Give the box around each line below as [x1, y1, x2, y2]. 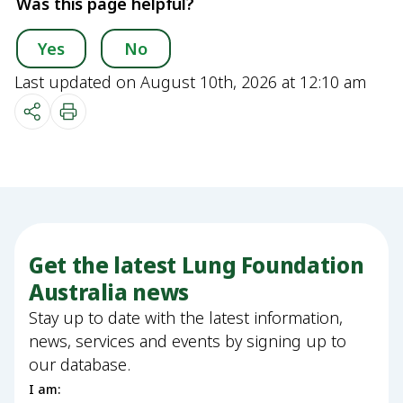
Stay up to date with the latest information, [29, 307, 343, 328]
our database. [29, 354, 130, 375]
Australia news [29, 277, 189, 307]
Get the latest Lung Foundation [29, 250, 364, 280]
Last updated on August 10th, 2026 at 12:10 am [14, 71, 366, 93]
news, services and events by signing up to [29, 330, 346, 352]
